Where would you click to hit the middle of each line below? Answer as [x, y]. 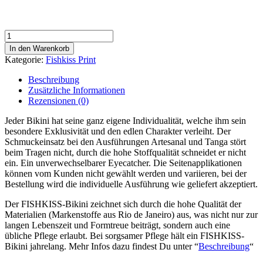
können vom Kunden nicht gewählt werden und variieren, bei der [126, 173]
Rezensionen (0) [58, 100]
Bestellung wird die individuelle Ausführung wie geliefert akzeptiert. [131, 184]
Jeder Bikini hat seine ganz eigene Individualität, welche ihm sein [125, 120]
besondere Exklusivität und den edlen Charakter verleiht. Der [118, 131]
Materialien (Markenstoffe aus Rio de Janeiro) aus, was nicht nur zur [131, 214]
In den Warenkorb [39, 48]
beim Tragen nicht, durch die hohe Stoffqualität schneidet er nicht [125, 152]
